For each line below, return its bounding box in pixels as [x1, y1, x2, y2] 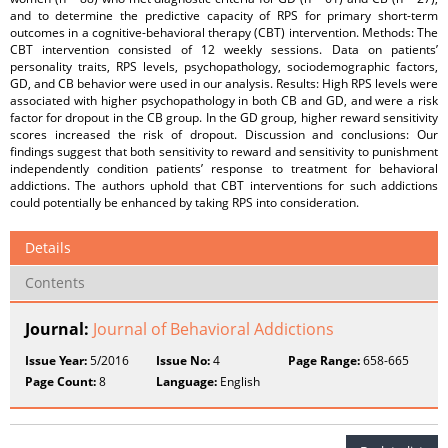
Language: [156, 373, 218, 390]
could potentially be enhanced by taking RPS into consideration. [10, 194, 359, 211]
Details [25, 238, 71, 257]
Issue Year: [25, 352, 87, 369]
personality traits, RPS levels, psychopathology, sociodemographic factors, [10, 58, 438, 75]
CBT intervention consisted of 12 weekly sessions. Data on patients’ [10, 41, 438, 58]
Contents [25, 273, 85, 292]
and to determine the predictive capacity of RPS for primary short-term [10, 7, 438, 24]
